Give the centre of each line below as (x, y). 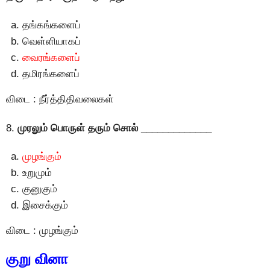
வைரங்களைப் (51, 58)
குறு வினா (37, 259)
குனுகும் (40, 189)
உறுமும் (37, 173)
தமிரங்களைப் (51, 74)
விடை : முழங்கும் (42, 231)
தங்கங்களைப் (52, 25)
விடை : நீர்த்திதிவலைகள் (60, 99)
